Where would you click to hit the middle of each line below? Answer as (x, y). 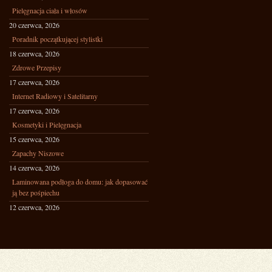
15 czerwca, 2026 (34, 139)
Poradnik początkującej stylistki (57, 39)
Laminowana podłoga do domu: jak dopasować (80, 182)
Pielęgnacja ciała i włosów (50, 10)
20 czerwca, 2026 (34, 25)
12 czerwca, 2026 (34, 207)
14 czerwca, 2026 (34, 168)
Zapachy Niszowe (38, 153)
